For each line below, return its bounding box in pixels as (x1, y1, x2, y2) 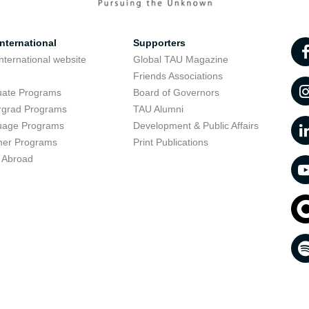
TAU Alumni (132, 103, 183, 114)
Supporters (132, 37, 186, 48)
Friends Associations (132, 70, 223, 81)
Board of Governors (132, 87, 219, 98)
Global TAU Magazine (132, 54, 228, 65)
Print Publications (132, 137, 208, 148)
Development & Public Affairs (132, 120, 259, 131)
